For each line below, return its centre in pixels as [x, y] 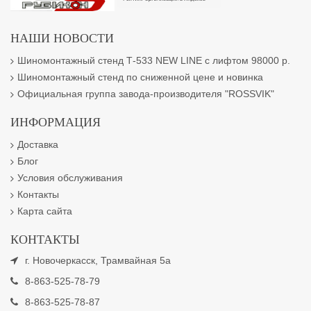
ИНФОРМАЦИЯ [56, 122]
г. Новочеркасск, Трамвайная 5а [98, 260]
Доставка [38, 144]
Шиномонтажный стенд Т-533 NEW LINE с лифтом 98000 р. [154, 60]
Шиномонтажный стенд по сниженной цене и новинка [140, 77]
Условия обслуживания [70, 178]
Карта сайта [45, 211]
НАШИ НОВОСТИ [62, 38]
